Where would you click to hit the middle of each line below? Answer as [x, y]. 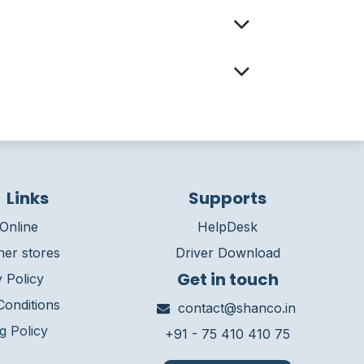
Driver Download [227, 253]
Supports [227, 198]
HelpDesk [227, 227]
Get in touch [227, 279]
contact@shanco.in [237, 308]
